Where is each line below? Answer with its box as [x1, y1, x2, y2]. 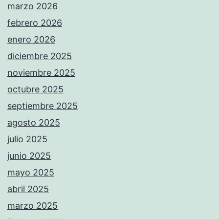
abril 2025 [7, 184, 49, 195]
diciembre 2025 [7, 51, 72, 62]
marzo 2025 [7, 200, 58, 211]
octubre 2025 [7, 84, 64, 95]
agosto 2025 [7, 117, 60, 128]
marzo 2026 [7, 1, 58, 12]
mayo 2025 [7, 167, 54, 178]
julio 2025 [7, 134, 47, 145]
